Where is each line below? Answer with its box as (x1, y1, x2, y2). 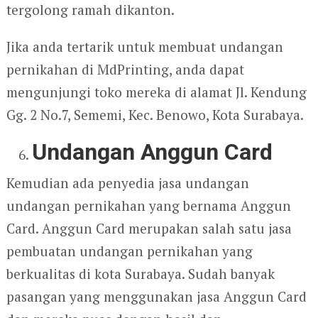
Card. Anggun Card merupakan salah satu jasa (6, 219, 292, 238)
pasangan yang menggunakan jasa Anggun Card (6, 287, 307, 306)
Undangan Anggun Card (32, 138, 273, 166)
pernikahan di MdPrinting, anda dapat (6, 60, 244, 79)
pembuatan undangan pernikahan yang (6, 242, 253, 261)
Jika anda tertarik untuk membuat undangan (6, 38, 283, 56)
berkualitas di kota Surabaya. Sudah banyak (6, 265, 275, 283)
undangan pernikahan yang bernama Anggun (6, 197, 291, 215)
